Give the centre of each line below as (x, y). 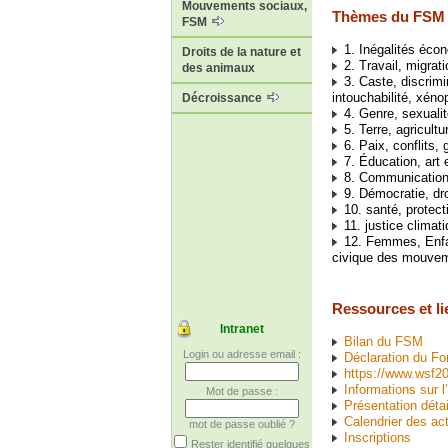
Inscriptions (377, 437)
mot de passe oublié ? (242, 424)
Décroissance (223, 98)
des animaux (218, 68)
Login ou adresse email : (242, 354)
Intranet (242, 329)
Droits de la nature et (241, 52)
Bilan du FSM (383, 341)
